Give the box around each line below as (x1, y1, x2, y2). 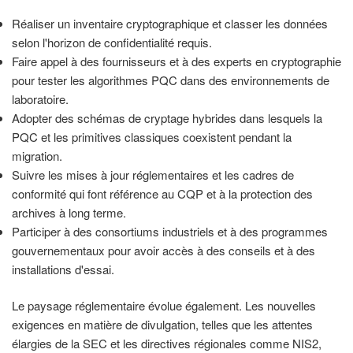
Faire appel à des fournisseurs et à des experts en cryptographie (12, 52, 341, 69)
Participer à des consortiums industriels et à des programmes (12, 222, 328, 240)
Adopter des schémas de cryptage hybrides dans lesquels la (12, 109, 322, 126)
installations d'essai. (12, 260, 114, 277)
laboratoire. (12, 90, 69, 107)
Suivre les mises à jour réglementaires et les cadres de (12, 165, 294, 183)
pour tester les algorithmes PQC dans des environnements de (12, 71, 329, 88)
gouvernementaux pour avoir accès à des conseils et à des (12, 241, 315, 258)
